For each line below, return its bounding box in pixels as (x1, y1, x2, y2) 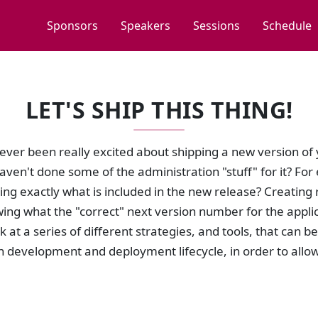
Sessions (193, 18, 240, 33)
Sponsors (47, 18, 98, 33)
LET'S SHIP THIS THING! (25, 94, 293, 125)
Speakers (121, 18, 170, 33)
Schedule (263, 18, 312, 33)
